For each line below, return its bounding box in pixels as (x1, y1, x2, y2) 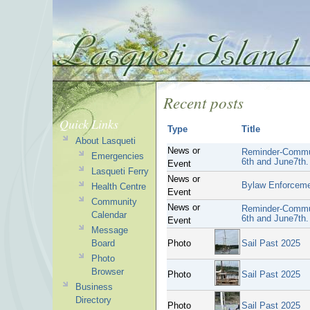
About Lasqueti (75, 136, 136, 146)
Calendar (91, 210, 127, 220)
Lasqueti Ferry (91, 166, 149, 176)
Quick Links (60, 116, 118, 132)
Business (75, 282, 113, 292)
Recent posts (163, 91, 244, 113)
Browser (91, 266, 124, 277)
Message (91, 225, 128, 235)
